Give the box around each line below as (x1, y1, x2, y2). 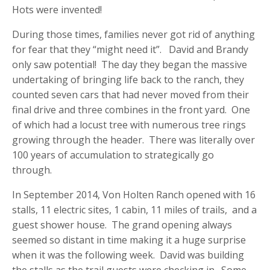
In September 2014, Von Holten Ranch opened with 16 (12, 188, 256, 202)
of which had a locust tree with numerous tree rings (12, 118, 246, 132)
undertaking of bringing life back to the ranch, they (12, 73, 244, 87)
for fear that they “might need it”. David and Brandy (12, 43, 248, 57)
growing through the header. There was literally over (12, 133, 255, 147)
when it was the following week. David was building (12, 248, 244, 262)
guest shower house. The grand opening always (12, 218, 232, 232)
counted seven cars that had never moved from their (12, 88, 249, 102)
